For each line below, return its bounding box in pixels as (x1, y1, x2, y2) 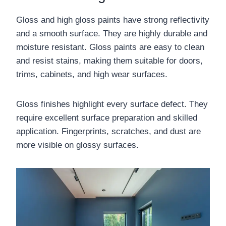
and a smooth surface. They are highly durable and (16, 28, 207, 38)
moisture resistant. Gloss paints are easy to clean (16, 42, 204, 52)
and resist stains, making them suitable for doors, (16, 55, 203, 66)
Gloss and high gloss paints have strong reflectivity (16, 15, 209, 25)
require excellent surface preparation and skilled (16, 112, 197, 123)
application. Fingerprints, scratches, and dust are (16, 126, 201, 136)
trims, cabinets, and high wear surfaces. (16, 69, 167, 79)
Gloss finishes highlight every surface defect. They (16, 99, 208, 109)
